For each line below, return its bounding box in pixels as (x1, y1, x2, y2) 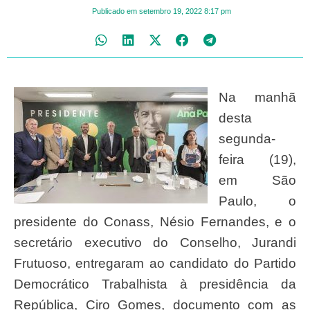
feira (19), (219, 152, 296, 167)
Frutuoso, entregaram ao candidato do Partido (14, 255, 296, 271)
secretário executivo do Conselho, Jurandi (14, 235, 296, 250)
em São (219, 172, 296, 188)
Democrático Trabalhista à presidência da (14, 276, 296, 291)
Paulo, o (219, 193, 296, 208)
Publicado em (92, 6, 137, 15)
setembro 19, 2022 (139, 6, 202, 15)
